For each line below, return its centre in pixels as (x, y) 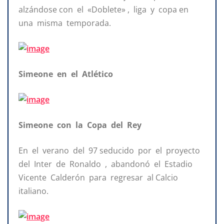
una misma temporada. (65, 23)
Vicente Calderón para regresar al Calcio (99, 177)
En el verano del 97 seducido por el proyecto (110, 150)
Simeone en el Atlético (66, 74)
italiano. (33, 191)
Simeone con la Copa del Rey (81, 125)
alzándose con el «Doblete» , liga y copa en (104, 9)
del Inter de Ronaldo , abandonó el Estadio (106, 164)
